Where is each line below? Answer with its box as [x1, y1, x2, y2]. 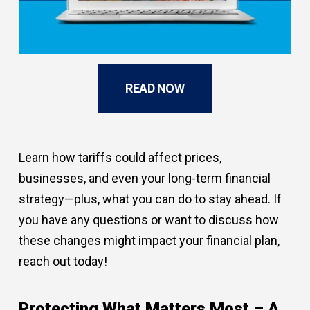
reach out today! [19, 253, 108, 268]
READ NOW [125, 81, 185, 96]
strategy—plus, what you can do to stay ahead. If [19, 191, 282, 206]
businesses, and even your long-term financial [19, 170, 271, 185]
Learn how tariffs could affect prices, [19, 149, 222, 165]
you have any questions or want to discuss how [19, 212, 280, 227]
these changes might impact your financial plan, [19, 232, 280, 248]
